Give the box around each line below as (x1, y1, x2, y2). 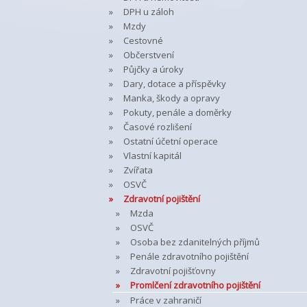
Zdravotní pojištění (123, 193, 200, 205)
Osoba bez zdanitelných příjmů (130, 236, 260, 248)
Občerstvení (123, 49, 174, 61)
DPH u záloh (123, 5, 174, 18)
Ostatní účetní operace (123, 135, 218, 147)
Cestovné (123, 34, 163, 47)
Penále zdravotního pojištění (130, 250, 249, 262)
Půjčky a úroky (123, 63, 184, 75)
